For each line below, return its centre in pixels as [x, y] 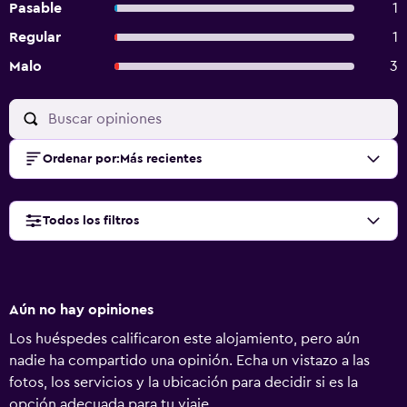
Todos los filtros [91, 221]
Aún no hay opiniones [81, 310]
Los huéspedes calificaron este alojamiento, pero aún [184, 339]
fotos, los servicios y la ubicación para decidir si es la [184, 382]
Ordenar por [79, 159]
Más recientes [161, 159]
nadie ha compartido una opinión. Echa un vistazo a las [189, 361]
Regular [35, 37]
